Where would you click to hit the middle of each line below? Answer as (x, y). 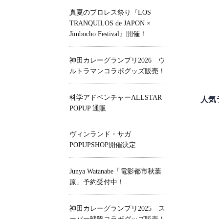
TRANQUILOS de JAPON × (110, 23)
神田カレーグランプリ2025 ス (117, 208)
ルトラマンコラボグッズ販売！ (117, 71)
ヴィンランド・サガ (104, 134)
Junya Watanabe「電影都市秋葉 (115, 172)
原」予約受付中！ (97, 182)
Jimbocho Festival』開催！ (108, 34)
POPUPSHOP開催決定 (103, 145)
